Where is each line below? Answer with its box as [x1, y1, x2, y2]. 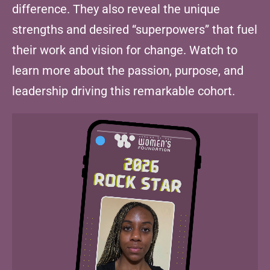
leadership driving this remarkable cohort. [12, 83, 235, 98]
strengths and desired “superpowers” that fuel [12, 22, 257, 37]
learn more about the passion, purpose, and [12, 63, 243, 78]
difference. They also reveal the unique [12, 1, 220, 16]
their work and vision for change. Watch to [12, 42, 237, 57]
